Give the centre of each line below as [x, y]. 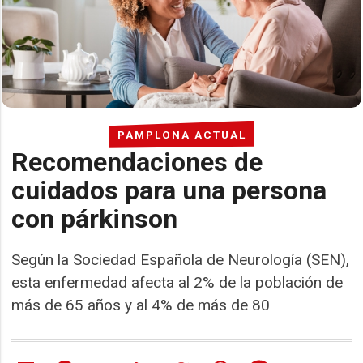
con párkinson [95, 218]
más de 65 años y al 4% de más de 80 [141, 305]
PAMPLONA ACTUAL [181, 134]
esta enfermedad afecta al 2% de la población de [177, 282]
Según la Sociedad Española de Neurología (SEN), [181, 259]
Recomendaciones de [137, 162]
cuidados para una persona [169, 190]
